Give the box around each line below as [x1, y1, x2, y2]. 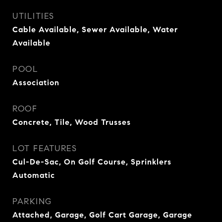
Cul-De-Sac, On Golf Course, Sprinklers [12, 157, 171, 166]
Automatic [12, 170, 55, 180]
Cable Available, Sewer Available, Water [12, 25, 178, 34]
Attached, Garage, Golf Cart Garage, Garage [12, 210, 192, 220]
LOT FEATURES [12, 143, 77, 154]
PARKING [12, 196, 52, 207]
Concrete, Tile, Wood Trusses [12, 117, 131, 127]
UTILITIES [12, 11, 55, 21]
